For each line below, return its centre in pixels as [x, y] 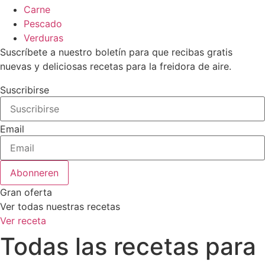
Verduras [43, 38]
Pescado [43, 24]
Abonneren [34, 172]
